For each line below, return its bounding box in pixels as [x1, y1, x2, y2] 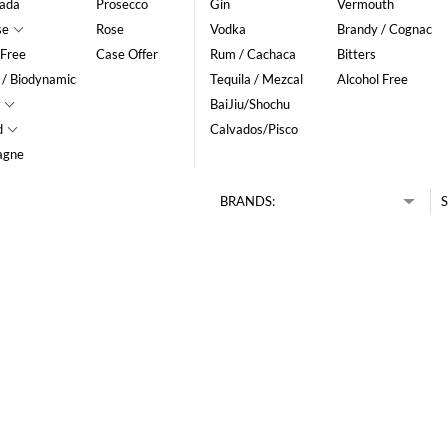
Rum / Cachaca [209, 46, 296, 63]
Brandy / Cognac [336, 21, 432, 38]
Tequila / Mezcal [209, 71, 303, 88]
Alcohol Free [336, 71, 408, 88]
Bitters [336, 46, 376, 63]
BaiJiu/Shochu [209, 96, 290, 113]
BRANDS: [219, 193, 275, 210]
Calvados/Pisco [209, 121, 298, 138]
